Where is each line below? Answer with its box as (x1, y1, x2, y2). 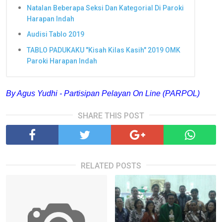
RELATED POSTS (81, 161, 141, 170)
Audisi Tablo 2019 (27, 30, 84, 39)
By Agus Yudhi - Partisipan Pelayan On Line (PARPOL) (6, 89, 200, 98)
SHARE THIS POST (78, 111, 144, 120)
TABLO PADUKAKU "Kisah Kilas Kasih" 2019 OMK (27, 46, 180, 54)
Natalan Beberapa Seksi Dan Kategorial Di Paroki (27, 3, 184, 12)
